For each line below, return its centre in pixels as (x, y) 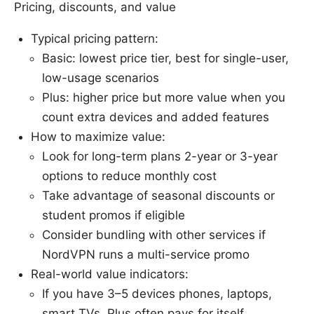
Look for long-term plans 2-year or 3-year (160, 156)
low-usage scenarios (101, 77)
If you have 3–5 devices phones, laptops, (157, 293)
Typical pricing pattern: (95, 38)
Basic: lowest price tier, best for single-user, (165, 58)
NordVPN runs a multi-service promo (146, 254)
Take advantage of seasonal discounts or (158, 195)
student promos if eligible (114, 215)
